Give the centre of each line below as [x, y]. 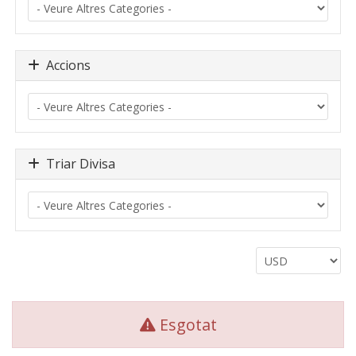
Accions [65, 65]
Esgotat [186, 325]
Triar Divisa [77, 164]
